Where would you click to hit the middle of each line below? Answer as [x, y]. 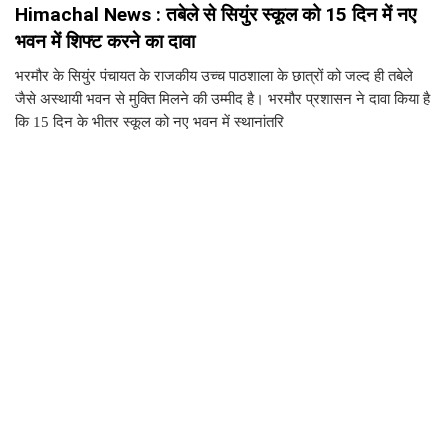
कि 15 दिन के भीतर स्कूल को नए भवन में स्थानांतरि [149, 122]
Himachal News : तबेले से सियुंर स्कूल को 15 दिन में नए [215, 15]
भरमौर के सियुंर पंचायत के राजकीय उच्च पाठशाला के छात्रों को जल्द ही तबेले [214, 76]
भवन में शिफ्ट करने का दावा [105, 42]
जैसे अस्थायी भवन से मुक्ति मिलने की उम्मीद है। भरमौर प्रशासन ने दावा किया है [222, 99]
